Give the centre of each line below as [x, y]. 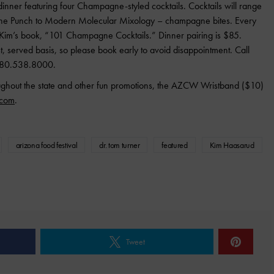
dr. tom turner [120, 145]
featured [175, 145]
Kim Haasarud [232, 145]
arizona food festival [46, 145]
